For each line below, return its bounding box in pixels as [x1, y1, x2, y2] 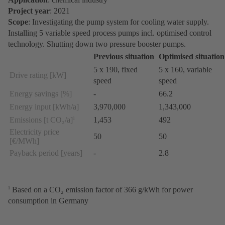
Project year [8, 6, 50, 15]
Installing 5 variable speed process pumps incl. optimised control [8, 28, 211, 37]
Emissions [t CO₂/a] [10, 115, 73, 124]
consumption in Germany [8, 196, 88, 205]
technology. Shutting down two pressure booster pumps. [8, 39, 186, 48]
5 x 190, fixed [93, 65, 138, 74]
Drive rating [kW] [10, 70, 66, 79]
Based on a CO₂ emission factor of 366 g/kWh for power [10, 185, 193, 194]
